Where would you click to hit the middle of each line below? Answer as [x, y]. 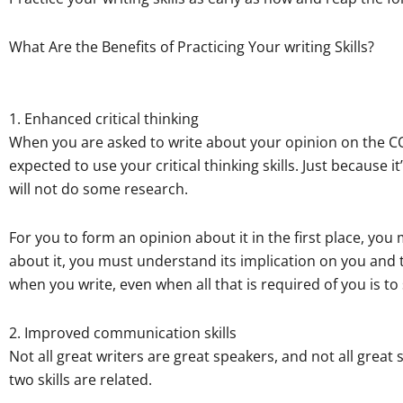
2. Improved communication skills [123, 332]
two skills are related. [81, 379]
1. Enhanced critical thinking [104, 118]
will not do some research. [99, 188]
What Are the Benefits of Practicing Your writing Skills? [192, 46]
